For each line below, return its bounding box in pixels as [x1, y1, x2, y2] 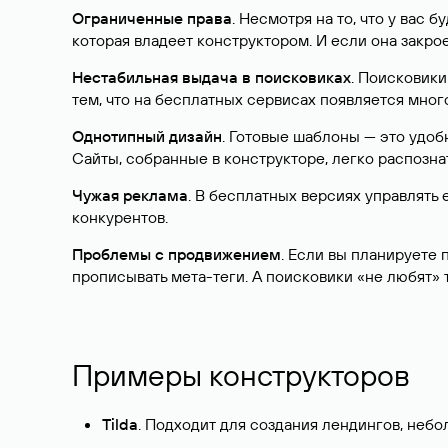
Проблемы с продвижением [72, 244, 281, 264]
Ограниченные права [72, 8, 232, 28]
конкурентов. [72, 207, 168, 227]
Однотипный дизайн [72, 126, 222, 146]
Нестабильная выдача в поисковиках [72, 67, 351, 87]
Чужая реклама [72, 185, 188, 205]
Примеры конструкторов [72, 356, 410, 394]
